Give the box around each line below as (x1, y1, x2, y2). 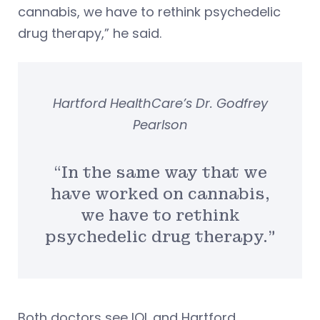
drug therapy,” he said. (18, 24, 161, 42)
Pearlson (132, 115, 188, 134)
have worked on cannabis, (50, 184, 270, 204)
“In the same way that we (53, 162, 267, 182)
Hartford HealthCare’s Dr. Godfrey (52, 94, 268, 112)
